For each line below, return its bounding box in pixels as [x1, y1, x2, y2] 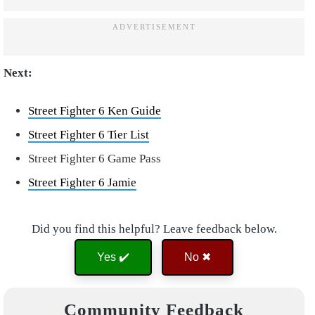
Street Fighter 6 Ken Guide [28, 104, 161, 118]
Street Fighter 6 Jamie [28, 176, 136, 190]
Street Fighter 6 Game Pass [28, 152, 161, 166]
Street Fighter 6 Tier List [28, 128, 149, 142]
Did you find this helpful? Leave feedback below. [31, 222, 277, 236]
